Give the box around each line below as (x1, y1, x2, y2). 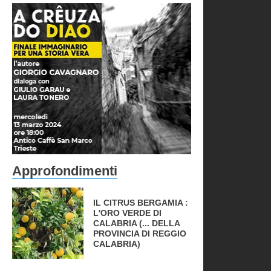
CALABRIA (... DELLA (93, 218, 180, 228)
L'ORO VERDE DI (93, 207, 162, 218)
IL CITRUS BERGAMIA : (93, 197, 189, 207)
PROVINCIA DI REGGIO (93, 228, 187, 238)
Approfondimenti (12, 163, 117, 178)
